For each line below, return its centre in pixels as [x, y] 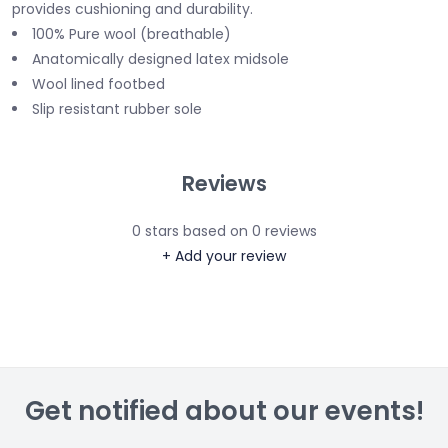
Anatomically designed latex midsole [160, 59]
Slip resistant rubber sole [117, 109]
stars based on [196, 230]
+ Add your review [224, 255]
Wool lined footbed [98, 84]
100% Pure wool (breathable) [131, 34]
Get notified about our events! [224, 410]
